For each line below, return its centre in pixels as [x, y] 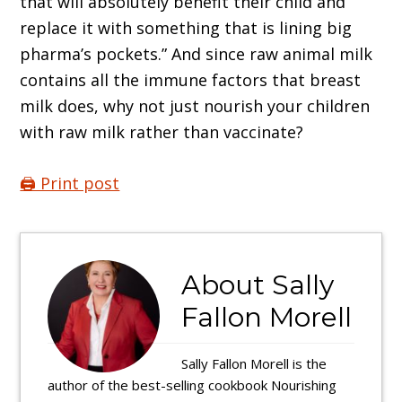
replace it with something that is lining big [186, 28]
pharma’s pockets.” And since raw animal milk [197, 54]
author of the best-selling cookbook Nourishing [192, 385]
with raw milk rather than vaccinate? [162, 132]
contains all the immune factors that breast [191, 80]
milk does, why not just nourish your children [195, 106]
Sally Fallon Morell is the [254, 364]
